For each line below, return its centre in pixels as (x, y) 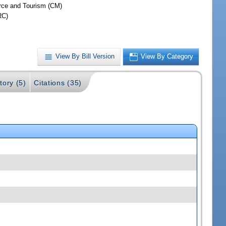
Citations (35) (58, 82)
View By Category (167, 56)
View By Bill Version (85, 56)
